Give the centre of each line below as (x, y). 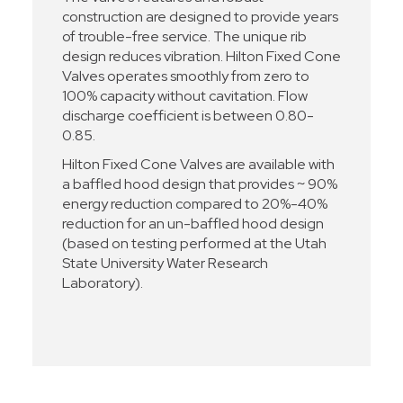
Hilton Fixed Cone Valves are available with (198, 165)
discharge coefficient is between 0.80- (188, 116)
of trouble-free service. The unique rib (184, 37)
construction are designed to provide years (200, 17)
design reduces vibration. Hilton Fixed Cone (201, 57)
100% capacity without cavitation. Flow (184, 96)
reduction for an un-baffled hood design (193, 224)
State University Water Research (165, 264)
